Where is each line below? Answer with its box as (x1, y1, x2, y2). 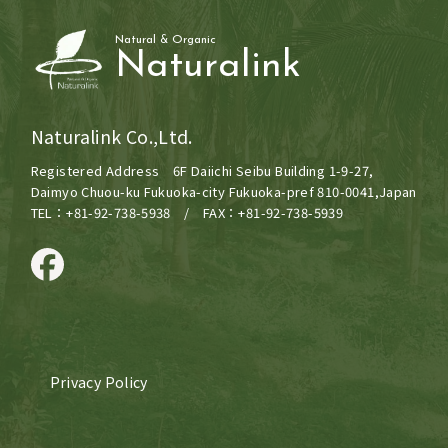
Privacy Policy (49, 372, 148, 393)
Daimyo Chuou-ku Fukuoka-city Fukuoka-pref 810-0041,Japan (30, 182, 417, 202)
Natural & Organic (115, 34, 217, 47)
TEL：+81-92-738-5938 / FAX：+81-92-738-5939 (30, 203, 344, 223)
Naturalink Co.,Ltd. (30, 122, 193, 149)
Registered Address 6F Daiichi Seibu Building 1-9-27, (30, 161, 374, 181)
